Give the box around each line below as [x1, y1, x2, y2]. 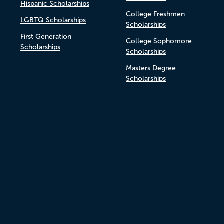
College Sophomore [125, 37, 192, 45]
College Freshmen [125, 10, 185, 18]
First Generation [20, 33, 71, 40]
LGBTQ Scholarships [20, 16, 86, 24]
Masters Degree [125, 64, 176, 72]
